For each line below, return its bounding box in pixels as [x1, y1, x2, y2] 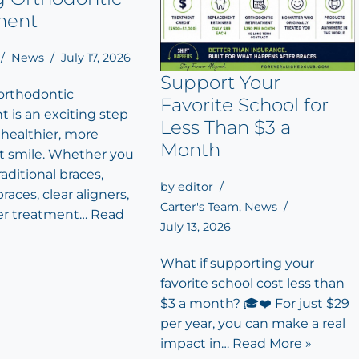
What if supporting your [160, 256, 314, 272]
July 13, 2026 [160, 220, 231, 235]
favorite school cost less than [160, 276, 345, 292]
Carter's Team [160, 200, 239, 215]
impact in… [160, 336, 232, 352]
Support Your [160, 71, 280, 95]
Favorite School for [160, 94, 329, 117]
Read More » [232, 336, 312, 352]
